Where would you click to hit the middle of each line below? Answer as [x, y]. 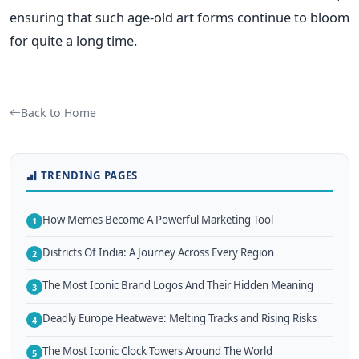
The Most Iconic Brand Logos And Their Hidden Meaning [178, 286]
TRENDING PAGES [89, 176]
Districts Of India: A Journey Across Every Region [158, 252]
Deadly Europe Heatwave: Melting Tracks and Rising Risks [179, 319]
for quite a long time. [73, 41]
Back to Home [58, 113]
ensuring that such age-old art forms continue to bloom [179, 18]
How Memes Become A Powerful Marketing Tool [158, 219]
